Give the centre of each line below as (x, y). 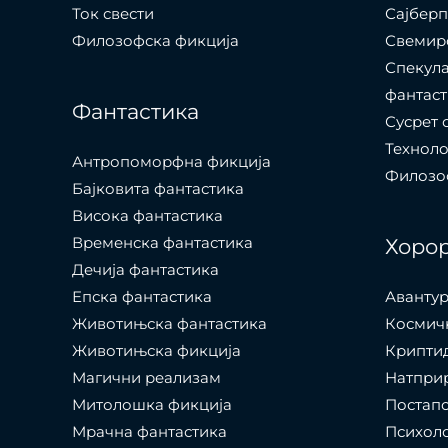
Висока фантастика (147, 216)
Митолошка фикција (152, 405)
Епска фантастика (142, 297)
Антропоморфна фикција (171, 162)
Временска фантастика (162, 243)
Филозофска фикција (155, 41)
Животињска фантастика (169, 324)
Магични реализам (146, 378)
